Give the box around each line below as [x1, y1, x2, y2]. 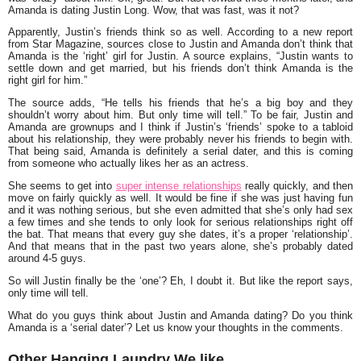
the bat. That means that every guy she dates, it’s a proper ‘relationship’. [8, 228, 353, 241]
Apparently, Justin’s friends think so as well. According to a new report [8, 26, 353, 39]
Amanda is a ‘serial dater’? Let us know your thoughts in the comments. [8, 321, 343, 334]
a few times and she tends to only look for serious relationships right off [8, 216, 353, 229]
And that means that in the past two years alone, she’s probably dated [8, 240, 353, 253]
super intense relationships [115, 180, 242, 193]
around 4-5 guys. [8, 252, 86, 265]
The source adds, [8, 97, 102, 110]
